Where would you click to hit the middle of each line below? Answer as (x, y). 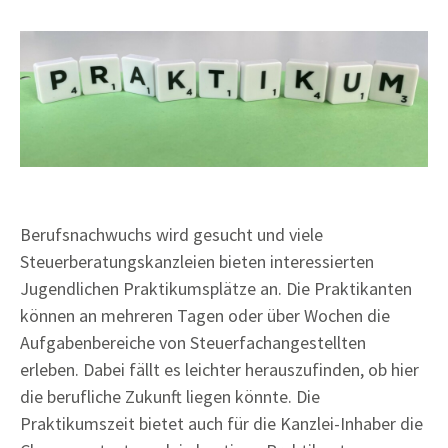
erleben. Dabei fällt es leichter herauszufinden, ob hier (219, 370)
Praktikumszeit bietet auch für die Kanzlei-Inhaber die (221, 424)
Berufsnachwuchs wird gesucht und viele (171, 235)
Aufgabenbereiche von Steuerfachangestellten (193, 343)
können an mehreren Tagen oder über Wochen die (205, 316)
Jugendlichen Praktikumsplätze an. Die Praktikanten (216, 289)
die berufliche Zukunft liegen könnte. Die (170, 397)
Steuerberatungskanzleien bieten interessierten (197, 262)
